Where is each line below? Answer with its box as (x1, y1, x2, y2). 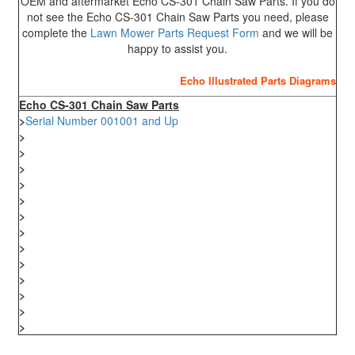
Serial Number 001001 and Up (25, 112, 178, 128)
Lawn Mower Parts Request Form (90, 24, 259, 40)
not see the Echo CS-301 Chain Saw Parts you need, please (26, 8, 329, 25)
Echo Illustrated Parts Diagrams (180, 72, 336, 88)
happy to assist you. (128, 40, 227, 56)
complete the (22, 24, 90, 40)
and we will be (259, 24, 333, 40)
